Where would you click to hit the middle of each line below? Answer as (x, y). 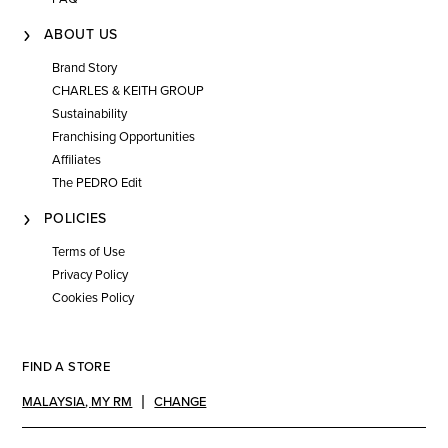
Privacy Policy (90, 275)
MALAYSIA (54, 402)
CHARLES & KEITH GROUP (128, 91)
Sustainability (90, 114)
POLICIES (75, 218)
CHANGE (180, 402)
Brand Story (85, 68)
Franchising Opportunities (124, 137)
